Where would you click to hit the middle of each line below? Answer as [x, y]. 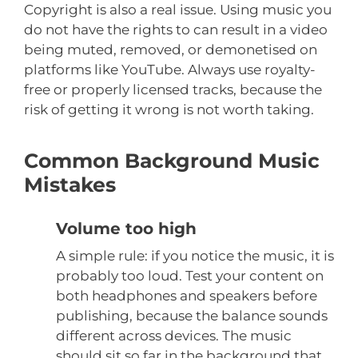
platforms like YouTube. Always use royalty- [170, 70]
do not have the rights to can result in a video [176, 30]
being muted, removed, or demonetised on [171, 50]
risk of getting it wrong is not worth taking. [169, 110]
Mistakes [70, 185]
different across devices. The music [174, 336]
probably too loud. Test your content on [190, 276]
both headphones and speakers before [187, 296]
